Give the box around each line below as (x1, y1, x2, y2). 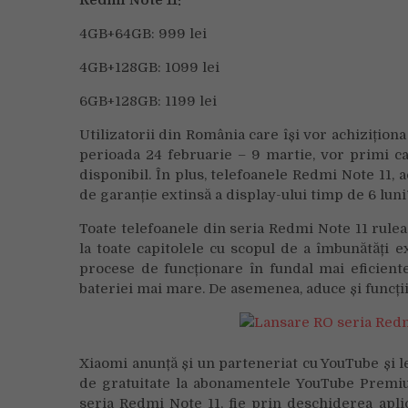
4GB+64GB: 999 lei (79, 25, 207, 42)
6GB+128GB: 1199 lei (79, 93, 217, 109)
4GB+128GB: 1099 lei (79, 59, 219, 76)
